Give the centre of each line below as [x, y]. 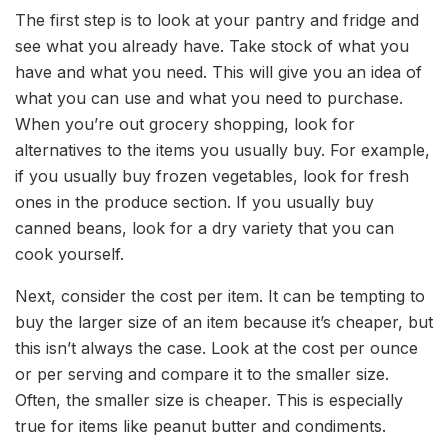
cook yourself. [69, 254]
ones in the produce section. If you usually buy [194, 202]
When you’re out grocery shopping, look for [185, 124]
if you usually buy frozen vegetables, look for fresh [212, 176]
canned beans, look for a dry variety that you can [204, 228]
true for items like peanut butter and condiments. [200, 426]
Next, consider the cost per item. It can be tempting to [220, 296]
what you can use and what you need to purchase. [209, 98]
